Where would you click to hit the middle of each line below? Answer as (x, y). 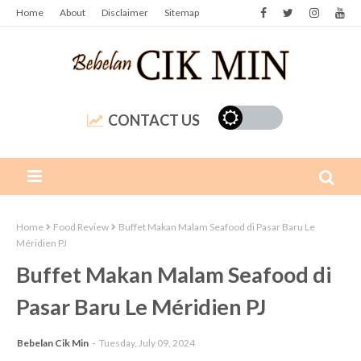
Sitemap (182, 12)
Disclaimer (125, 12)
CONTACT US (154, 120)
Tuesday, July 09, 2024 (147, 343)
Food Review (81, 227)
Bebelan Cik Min (53, 343)
